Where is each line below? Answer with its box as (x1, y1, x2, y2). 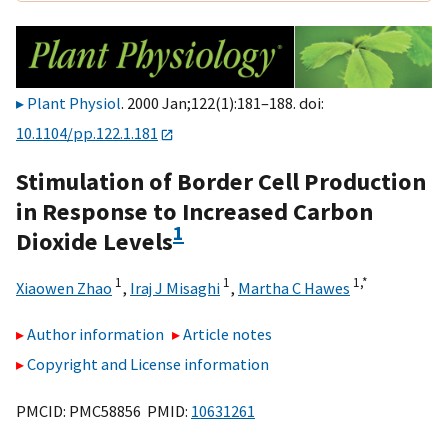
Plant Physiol (27, 93, 121, 114)
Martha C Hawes (238, 277, 350, 298)
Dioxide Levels (16, 225, 173, 257)
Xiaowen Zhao (16, 277, 112, 298)
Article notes (183, 324, 273, 345)
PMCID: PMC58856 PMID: (16, 400, 191, 421)
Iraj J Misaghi (130, 277, 220, 298)
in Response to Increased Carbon (16, 195, 373, 227)
